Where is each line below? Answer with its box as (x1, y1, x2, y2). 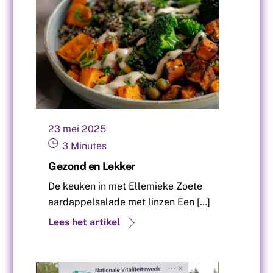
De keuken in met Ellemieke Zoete (48, 180, 203, 193)
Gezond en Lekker (48, 160, 135, 173)
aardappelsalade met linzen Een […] (48, 196, 211, 208)
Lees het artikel (48, 216, 121, 228)
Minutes (71, 140, 107, 152)
